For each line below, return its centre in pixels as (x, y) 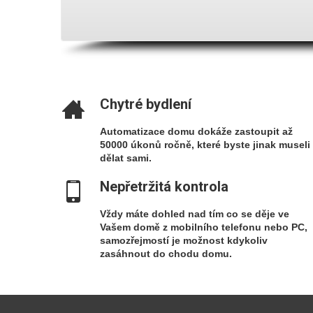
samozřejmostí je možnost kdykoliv (184, 240)
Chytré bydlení (146, 104)
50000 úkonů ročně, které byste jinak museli (205, 145)
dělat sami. (126, 158)
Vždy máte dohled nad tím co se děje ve (195, 214)
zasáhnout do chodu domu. (166, 254)
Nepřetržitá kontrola (164, 187)
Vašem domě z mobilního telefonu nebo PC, (204, 227)
